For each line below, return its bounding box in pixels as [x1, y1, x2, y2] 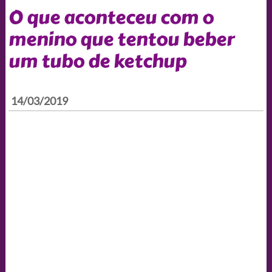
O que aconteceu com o [8, 3, 214, 32]
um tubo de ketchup [8, 47, 186, 75]
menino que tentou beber [8, 25, 234, 53]
